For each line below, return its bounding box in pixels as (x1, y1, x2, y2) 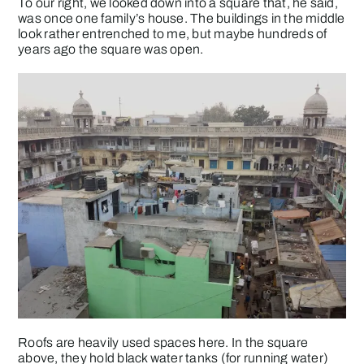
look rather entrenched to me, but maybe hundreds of (18, 26, 327, 41)
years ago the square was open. (18, 41, 204, 56)
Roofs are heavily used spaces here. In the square (18, 336, 309, 350)
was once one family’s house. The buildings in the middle (18, 11, 345, 25)
